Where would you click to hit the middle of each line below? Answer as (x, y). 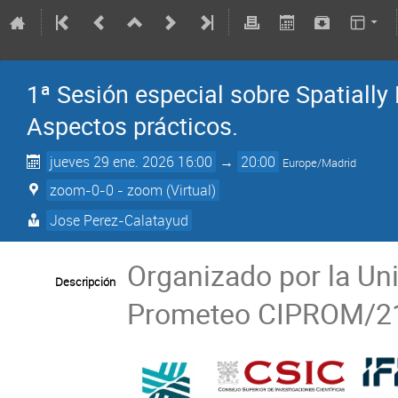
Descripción (85, 281)
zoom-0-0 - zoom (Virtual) (133, 190)
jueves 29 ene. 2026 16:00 (131, 162)
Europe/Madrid (320, 163)
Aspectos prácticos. (132, 126)
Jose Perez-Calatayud (119, 220)
